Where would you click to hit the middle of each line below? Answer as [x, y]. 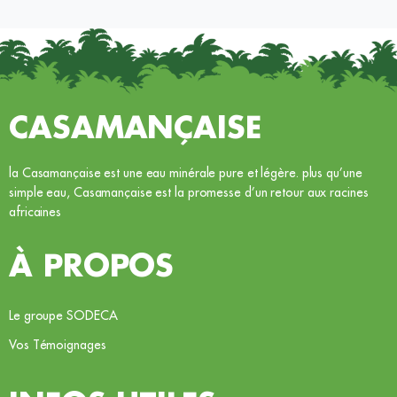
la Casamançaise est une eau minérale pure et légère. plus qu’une [186, 173]
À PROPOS [92, 269]
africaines [35, 212]
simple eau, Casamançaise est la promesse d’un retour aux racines [189, 193]
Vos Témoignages [58, 345]
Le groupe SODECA [63, 316]
